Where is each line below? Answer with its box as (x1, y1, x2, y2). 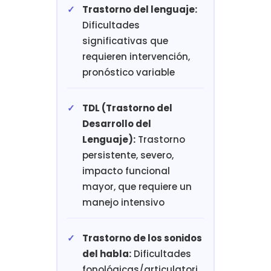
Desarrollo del (82, 117, 151, 131)
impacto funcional (82, 165, 170, 178)
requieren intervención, (82, 50, 190, 64)
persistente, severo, (82, 149, 174, 162)
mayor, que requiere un (82, 180, 192, 194)
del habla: (82, 247, 131, 261)
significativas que (82, 34, 168, 48)
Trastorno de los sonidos (82, 232, 202, 245)
